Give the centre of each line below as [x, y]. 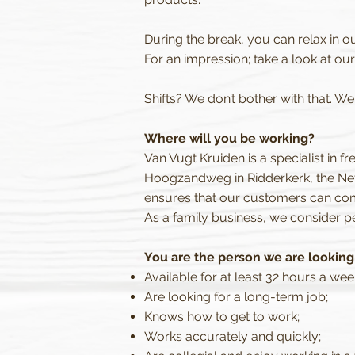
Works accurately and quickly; [233, 336]
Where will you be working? [229, 138]
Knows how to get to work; [222, 317]
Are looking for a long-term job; [236, 297]
